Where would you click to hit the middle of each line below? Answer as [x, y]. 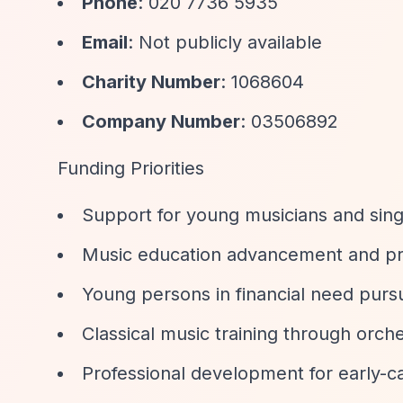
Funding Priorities [131, 168]
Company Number [161, 121]
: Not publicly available [225, 42]
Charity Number [151, 82]
